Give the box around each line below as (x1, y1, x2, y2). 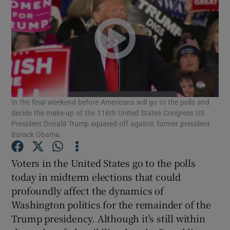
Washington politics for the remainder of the (11, 197, 211, 211)
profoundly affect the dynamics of (11, 183, 164, 197)
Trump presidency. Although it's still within (11, 211, 205, 225)
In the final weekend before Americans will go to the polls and (11, 98, 210, 106)
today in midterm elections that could (11, 169, 181, 183)
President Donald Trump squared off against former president (11, 120, 210, 127)
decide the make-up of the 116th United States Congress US (11, 109, 205, 117)
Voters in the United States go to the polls (11, 156, 196, 169)
